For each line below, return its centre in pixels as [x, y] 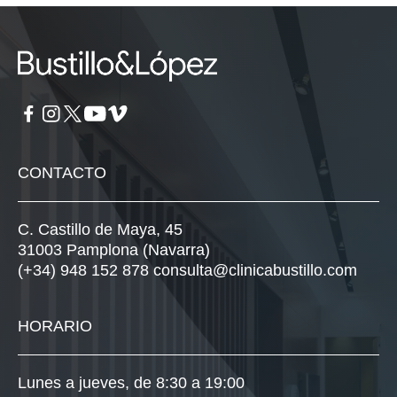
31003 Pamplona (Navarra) [114, 250]
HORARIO [55, 327]
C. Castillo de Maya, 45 [100, 230]
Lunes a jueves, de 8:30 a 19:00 [131, 383]
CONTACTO [62, 173]
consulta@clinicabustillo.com [255, 271]
